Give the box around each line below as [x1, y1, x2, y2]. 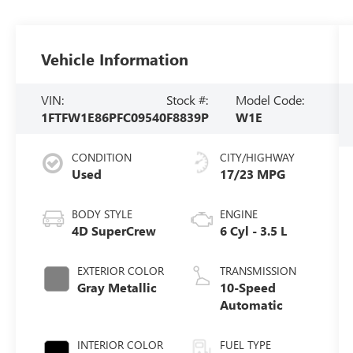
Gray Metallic [77, 278, 158, 295]
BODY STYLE [72, 206, 133, 221]
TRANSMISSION [219, 262, 296, 278]
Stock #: [166, 91, 209, 108]
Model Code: [235, 91, 304, 108]
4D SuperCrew [72, 221, 157, 239]
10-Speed [219, 278, 276, 295]
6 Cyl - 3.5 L [219, 221, 287, 239]
